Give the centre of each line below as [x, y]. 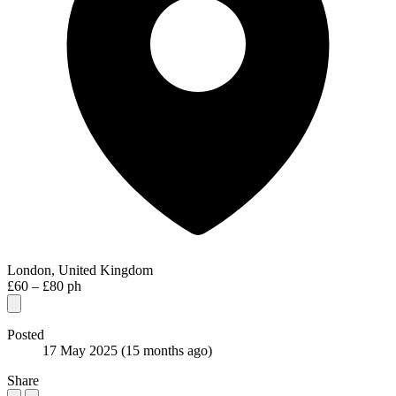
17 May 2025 [82, 350]
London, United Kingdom [80, 270]
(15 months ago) [167, 350]
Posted [26, 334]
